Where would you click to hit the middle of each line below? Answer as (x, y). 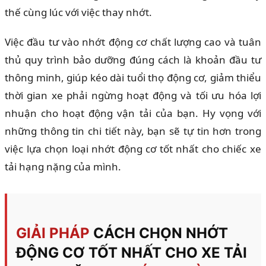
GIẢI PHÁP (55, 233)
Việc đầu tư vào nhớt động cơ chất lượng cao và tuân (133, 42)
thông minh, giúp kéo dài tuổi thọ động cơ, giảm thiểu (133, 78)
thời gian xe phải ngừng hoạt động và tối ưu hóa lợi (133, 96)
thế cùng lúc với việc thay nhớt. (78, 12)
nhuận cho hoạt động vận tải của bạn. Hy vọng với (133, 113)
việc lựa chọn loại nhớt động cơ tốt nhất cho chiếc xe (133, 149)
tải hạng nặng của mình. (63, 167)
